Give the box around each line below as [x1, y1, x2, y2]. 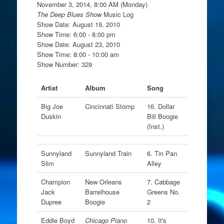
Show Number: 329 [36, 59, 92, 69]
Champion [40, 177, 70, 186]
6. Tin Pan [146, 148, 177, 158]
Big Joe [40, 101, 63, 111]
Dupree [40, 197, 61, 206]
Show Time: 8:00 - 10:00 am [36, 49, 119, 59]
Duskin [40, 111, 61, 121]
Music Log [101, 9, 133, 19]
